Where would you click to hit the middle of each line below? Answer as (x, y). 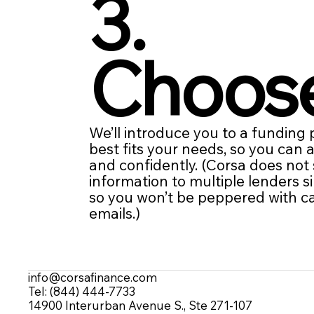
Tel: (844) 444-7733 (82, 291)
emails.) (115, 213)
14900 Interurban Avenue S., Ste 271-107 (141, 305)
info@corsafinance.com (93, 277)
